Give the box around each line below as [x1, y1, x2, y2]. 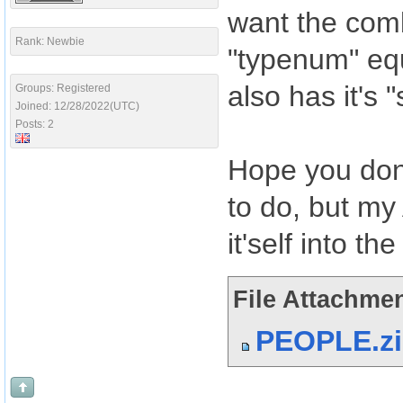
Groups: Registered [15, 82, 111, 94]
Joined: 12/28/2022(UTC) [15, 100, 139, 112]
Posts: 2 [15, 118, 54, 130]
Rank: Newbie [15, 35, 85, 48]
